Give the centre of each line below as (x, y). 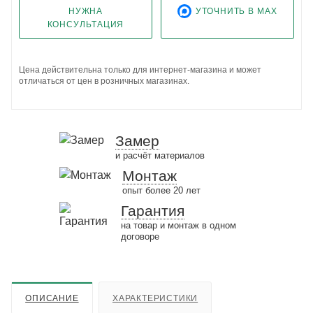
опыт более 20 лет (161, 190)
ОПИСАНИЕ (52, 298)
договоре (140, 236)
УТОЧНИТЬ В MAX (236, 12)
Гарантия (152, 210)
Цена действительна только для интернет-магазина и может (140, 70)
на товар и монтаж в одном (178, 225)
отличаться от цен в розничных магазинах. (104, 81)
